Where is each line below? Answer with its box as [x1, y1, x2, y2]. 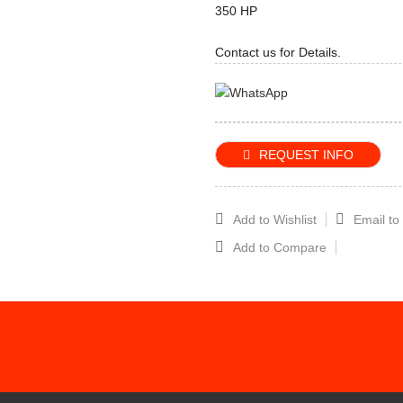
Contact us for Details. [214, 45, 341, 59]
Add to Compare [232, 239, 327, 255]
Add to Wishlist [232, 211, 317, 227]
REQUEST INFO [258, 147, 354, 162]
